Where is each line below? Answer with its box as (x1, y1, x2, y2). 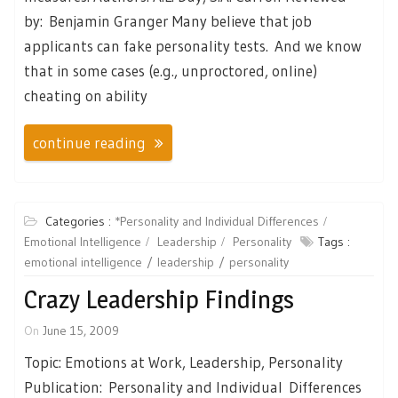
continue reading (33, 133, 146, 153)
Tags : (318, 234, 350, 251)
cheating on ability (24, 85, 147, 105)
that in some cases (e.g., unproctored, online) (24, 60, 317, 80)
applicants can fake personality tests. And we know (24, 36, 362, 55)
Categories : (45, 213, 115, 230)
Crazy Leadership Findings (24, 284, 294, 315)
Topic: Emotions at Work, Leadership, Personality (24, 353, 343, 372)
